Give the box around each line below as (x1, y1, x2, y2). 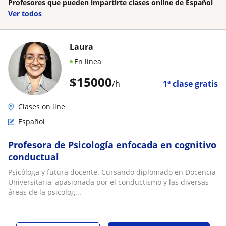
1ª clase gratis (163, 78, 218, 89)
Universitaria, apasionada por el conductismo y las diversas (8, 177, 209, 187)
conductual (8, 150, 59, 163)
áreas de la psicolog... (8, 187, 81, 197)
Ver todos (8, 8, 42, 18)
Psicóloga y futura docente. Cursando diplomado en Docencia (8, 166, 216, 177)
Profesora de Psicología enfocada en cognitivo (8, 138, 216, 151)
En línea (74, 56, 101, 66)
